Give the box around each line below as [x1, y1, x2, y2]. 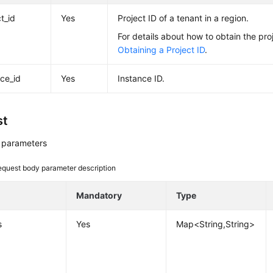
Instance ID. [118, 73, 165, 83]
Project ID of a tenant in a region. [118, 13, 249, 23]
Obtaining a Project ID [118, 44, 205, 55]
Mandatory [76, 190, 122, 200]
